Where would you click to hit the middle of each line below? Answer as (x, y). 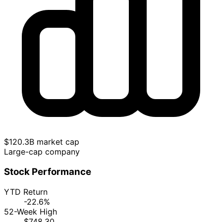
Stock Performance (48, 171)
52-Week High (30, 211)
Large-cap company (42, 152)
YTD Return (26, 192)
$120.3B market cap (42, 142)
